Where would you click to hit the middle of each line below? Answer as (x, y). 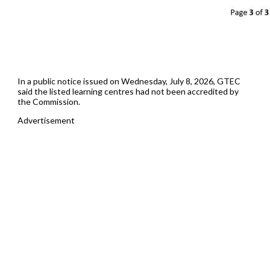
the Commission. (49, 101)
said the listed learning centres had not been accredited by (128, 91)
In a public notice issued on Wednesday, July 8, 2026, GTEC (129, 81)
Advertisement (46, 120)
